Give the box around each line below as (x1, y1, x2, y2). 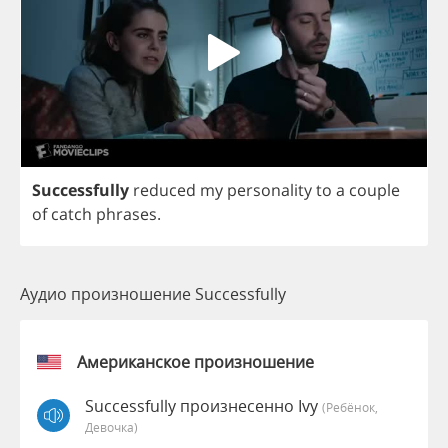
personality (227, 178, 312, 201)
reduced (133, 178, 196, 201)
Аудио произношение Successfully (20, 282, 286, 305)
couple (349, 178, 400, 201)
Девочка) (85, 418, 138, 435)
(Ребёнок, (322, 398, 378, 415)
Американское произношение (77, 350, 314, 373)
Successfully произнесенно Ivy (85, 394, 322, 417)
